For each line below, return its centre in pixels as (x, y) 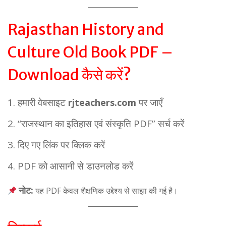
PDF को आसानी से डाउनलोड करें (75, 166)
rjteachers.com (102, 102)
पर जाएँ (149, 102)
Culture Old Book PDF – (90, 52)
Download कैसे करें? (69, 75)
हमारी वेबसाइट (43, 102)
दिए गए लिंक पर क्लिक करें (61, 145)
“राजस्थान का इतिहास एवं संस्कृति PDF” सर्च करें (101, 124)
